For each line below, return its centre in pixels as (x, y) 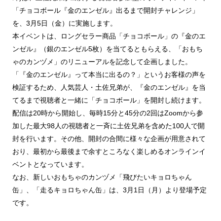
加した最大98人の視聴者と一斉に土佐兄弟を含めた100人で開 (109, 126)
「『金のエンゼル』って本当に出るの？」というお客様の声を (109, 75)
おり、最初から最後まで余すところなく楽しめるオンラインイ (109, 152)
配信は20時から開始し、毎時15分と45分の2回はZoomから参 (108, 113)
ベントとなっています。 (50, 165)
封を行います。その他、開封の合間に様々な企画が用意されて (109, 139)
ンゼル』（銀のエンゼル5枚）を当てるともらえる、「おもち (108, 49)
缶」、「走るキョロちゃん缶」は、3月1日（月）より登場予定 (110, 190)
